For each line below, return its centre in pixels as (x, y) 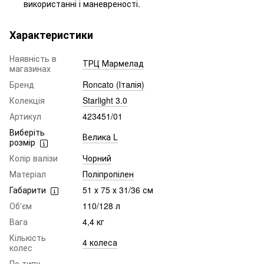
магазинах (30, 69)
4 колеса (100, 242)
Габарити (28, 190)
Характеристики (51, 35)
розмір (22, 142)
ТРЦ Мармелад (113, 63)
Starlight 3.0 (105, 100)
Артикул (25, 116)
